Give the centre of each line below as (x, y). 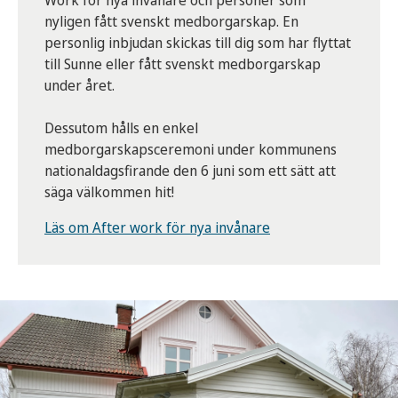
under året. (80, 86)
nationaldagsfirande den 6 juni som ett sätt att (190, 171)
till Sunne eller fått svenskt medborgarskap (183, 64)
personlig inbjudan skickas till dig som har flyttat (198, 43)
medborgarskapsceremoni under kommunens (191, 150)
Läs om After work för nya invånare (157, 228)
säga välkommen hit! (109, 192)
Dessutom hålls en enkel (121, 128)
